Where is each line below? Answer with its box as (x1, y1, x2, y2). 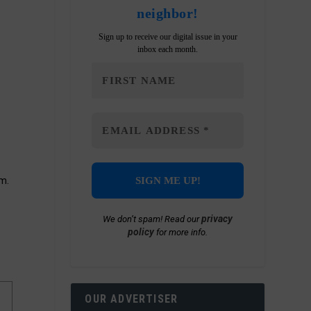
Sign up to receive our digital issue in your (98, 32, 237, 42)
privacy (201, 213, 233, 225)
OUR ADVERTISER (85, 292, 178, 306)
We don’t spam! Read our (103, 214, 202, 225)
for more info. (154, 227, 208, 238)
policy (128, 226, 155, 238)
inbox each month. (137, 44, 199, 55)
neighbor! (137, 6, 199, 22)
